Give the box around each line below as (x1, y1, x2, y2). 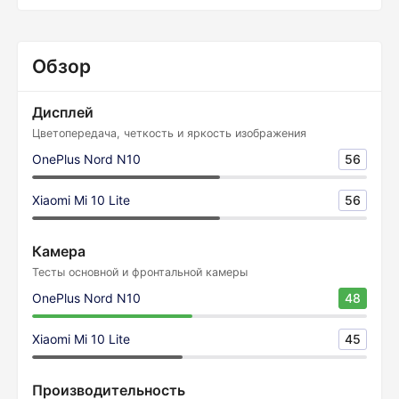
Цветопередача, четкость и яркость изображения (32, 126, 306, 140)
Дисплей (32, 103, 94, 121)
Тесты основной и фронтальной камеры (32, 265, 248, 279)
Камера (32, 242, 85, 260)
